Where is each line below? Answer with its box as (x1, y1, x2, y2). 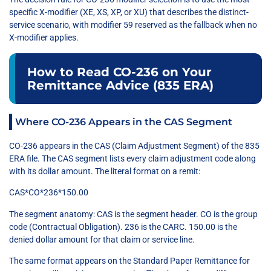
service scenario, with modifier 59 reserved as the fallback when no (9, 20, 257, 30)
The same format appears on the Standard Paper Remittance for (9, 255, 250, 266)
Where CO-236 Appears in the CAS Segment (15, 116, 232, 128)
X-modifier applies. (9, 33, 79, 43)
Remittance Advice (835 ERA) (27, 77, 214, 93)
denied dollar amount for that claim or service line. (9, 234, 195, 244)
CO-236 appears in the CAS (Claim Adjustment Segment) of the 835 (9, 140, 260, 151)
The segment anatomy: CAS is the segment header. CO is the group (9, 209, 258, 219)
